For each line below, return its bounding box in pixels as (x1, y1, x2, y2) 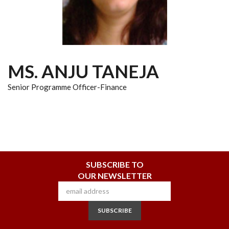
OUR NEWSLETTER (77, 170, 152, 180)
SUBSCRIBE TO (85, 159, 144, 169)
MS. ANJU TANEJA (8, 60, 159, 82)
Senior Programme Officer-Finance (8, 82, 127, 91)
